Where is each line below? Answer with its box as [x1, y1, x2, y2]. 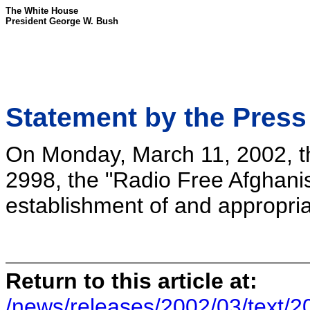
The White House [6, 6, 78, 16]
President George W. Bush [6, 16, 118, 26]
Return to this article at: [6, 268, 257, 293]
